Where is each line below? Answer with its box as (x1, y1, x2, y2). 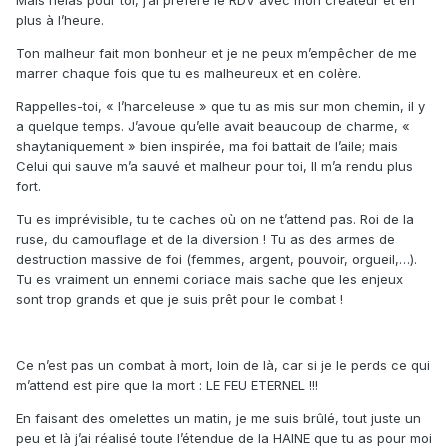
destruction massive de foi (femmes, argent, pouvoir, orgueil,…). (16, 251, 417, 268)
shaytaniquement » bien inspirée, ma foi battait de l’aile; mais (16, 138, 398, 155)
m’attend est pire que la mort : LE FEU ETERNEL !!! (16, 377, 318, 394)
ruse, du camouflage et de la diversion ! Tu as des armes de (16, 231, 395, 248)
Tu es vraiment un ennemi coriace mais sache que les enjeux (16, 271, 403, 288)
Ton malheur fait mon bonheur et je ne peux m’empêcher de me (16, 45, 417, 62)
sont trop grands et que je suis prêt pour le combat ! (16, 291, 343, 308)
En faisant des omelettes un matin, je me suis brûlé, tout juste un (16, 410, 421, 427)
